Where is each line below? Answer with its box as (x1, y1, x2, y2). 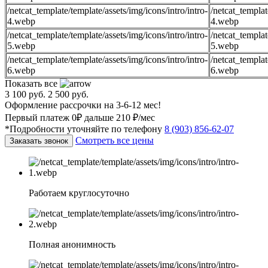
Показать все (5, 78, 60, 89)
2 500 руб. (48, 89, 89, 100)
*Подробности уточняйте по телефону (5, 124, 165, 135)
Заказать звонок (10, 136, 68, 146)
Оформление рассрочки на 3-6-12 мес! (5, 100, 161, 111)
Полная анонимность (29, 239, 115, 250)
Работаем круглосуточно (29, 188, 129, 199)
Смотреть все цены (75, 135, 154, 146)
